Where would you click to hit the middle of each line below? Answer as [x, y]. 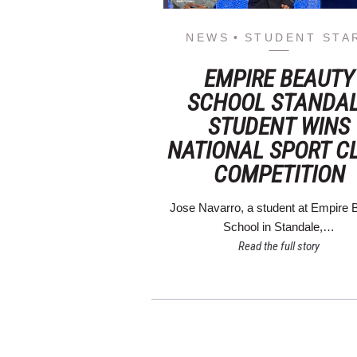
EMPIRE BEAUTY [279, 79]
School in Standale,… [279, 227]
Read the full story [279, 247]
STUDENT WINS [279, 127]
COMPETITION [279, 175]
